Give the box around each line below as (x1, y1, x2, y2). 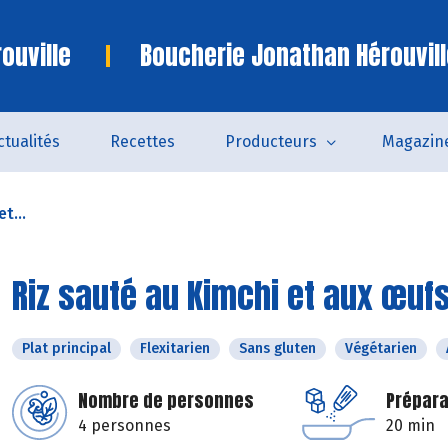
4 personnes (78, 416, 171, 435)
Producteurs (225, 132, 317, 151)
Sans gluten (239, 340, 316, 357)
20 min (386, 416, 435, 435)
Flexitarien (140, 340, 210, 357)
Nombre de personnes (78, 387, 254, 414)
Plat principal (22, 340, 111, 357)
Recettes (110, 132, 175, 151)
